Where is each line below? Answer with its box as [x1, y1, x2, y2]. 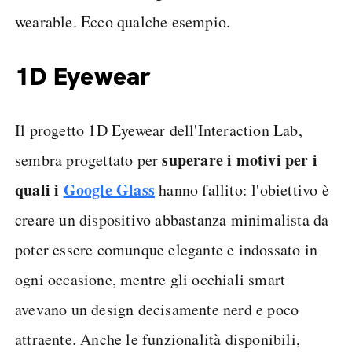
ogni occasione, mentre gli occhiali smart [15, 269, 286, 290]
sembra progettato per [15, 149, 163, 170]
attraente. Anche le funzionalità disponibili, [15, 328, 301, 350]
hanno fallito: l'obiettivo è [155, 179, 329, 200]
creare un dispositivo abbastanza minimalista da [15, 209, 329, 230]
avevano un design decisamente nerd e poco [15, 299, 299, 320]
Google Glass [63, 178, 156, 201]
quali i [15, 178, 64, 201]
